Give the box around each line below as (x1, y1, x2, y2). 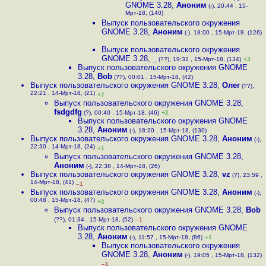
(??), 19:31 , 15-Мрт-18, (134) (157, 56, 241, 62)
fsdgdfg (54, 107, 82, 116)
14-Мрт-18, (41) (30, 179, 74, 188)
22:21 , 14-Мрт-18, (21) (30, 90, 95, 99)
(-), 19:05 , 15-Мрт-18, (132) (183, 252, 262, 258)
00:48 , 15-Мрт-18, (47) (30, 197, 95, 205)
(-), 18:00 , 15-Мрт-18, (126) (183, 29, 262, 36)
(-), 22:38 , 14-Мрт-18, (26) (84, 163, 160, 169)
